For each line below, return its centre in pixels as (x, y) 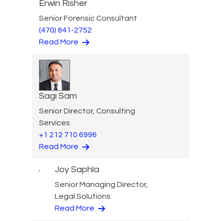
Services (55, 123)
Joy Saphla (77, 169)
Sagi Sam (58, 96)
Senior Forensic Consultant (88, 18)
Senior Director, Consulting (87, 111)
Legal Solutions (83, 196)
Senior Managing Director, (101, 184)
